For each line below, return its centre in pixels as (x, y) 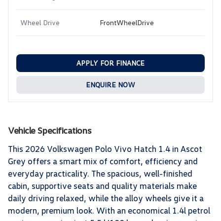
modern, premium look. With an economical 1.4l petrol (109, 210)
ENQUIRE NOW (110, 84)
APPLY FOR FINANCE (110, 63)
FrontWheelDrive (127, 22)
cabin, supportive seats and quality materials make (102, 185)
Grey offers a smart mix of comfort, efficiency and (103, 161)
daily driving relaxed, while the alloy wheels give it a (106, 198)
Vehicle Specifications (50, 130)
